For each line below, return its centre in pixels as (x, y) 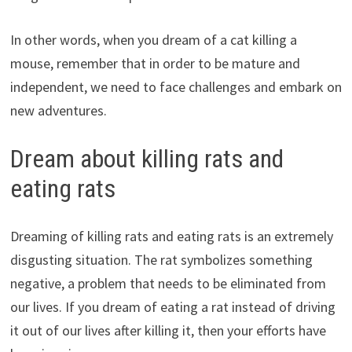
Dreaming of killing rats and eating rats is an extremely (171, 236)
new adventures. (58, 111)
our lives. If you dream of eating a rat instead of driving (172, 306)
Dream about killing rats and (147, 159)
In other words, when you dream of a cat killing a (153, 40)
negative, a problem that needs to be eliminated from (168, 283)
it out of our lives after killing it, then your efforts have (168, 330)
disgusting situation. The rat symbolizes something (161, 259)
